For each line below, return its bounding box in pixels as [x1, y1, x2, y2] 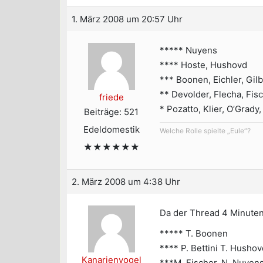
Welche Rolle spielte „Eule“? [160, 126, 251, 135]
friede [99, 91, 124, 103]
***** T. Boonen [160, 227, 228, 239]
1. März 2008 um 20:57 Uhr [72, 13, 183, 25]
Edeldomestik [83, 123, 140, 135]
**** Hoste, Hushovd [160, 59, 247, 70]
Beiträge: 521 [84, 106, 139, 117]
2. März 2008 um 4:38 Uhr [72, 176, 180, 187]
